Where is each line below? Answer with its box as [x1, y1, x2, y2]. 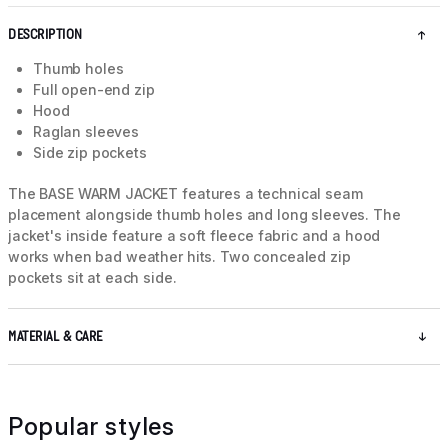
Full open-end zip [33, 81, 155, 99]
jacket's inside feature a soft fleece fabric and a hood [8, 227, 381, 245]
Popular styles [8, 412, 174, 442]
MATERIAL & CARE [8, 329, 103, 345]
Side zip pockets [33, 144, 147, 162]
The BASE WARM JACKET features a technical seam [8, 185, 363, 203]
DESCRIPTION [8, 27, 83, 43]
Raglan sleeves [33, 123, 140, 141]
